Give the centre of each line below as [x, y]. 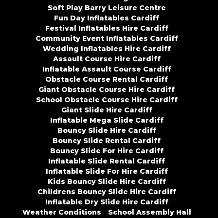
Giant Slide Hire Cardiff [107, 110]
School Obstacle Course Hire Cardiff [107, 100]
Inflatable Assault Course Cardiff [107, 69]
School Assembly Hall [149, 212]
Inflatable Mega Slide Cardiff [107, 120]
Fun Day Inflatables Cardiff [107, 18]
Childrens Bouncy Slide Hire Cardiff [107, 192]
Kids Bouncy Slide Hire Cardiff [107, 182]
